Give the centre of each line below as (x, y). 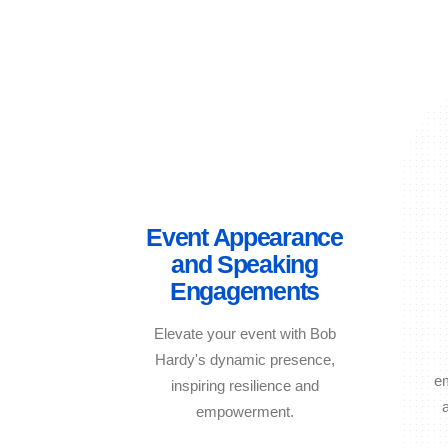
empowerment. (244, 411)
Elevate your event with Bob (244, 333)
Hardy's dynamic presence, (244, 359)
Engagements (244, 290)
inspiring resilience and (244, 385)
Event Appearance (244, 236)
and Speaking (244, 263)
